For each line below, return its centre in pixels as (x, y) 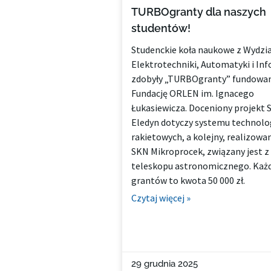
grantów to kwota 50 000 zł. (188, 181)
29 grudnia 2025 (164, 264)
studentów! (161, 28)
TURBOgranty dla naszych (198, 12)
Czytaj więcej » (161, 198)
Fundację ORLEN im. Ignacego (192, 93)
